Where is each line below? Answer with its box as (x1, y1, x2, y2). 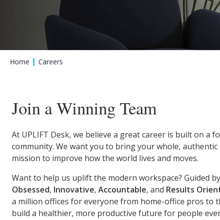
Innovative (54, 184, 94, 195)
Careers (38, 57, 63, 66)
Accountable (98, 184, 146, 195)
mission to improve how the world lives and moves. (12, 153, 198, 164)
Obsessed (12, 184, 50, 195)
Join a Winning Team (12, 96, 157, 120)
